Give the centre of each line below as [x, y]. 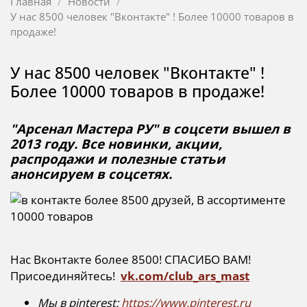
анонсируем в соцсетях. [91, 174]
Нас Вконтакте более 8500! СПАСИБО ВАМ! [131, 260]
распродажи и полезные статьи [118, 159]
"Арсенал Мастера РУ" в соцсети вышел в [150, 129]
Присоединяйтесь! [64, 276]
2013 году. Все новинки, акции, [116, 144]
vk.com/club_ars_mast [185, 276]
